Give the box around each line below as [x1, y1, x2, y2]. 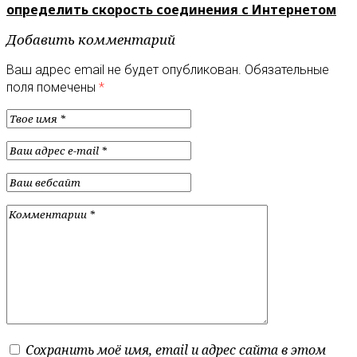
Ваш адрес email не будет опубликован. [6, 61, 241, 77]
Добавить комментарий [6, 29, 175, 49]
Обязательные [245, 61, 329, 77]
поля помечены [6, 79, 99, 95]
